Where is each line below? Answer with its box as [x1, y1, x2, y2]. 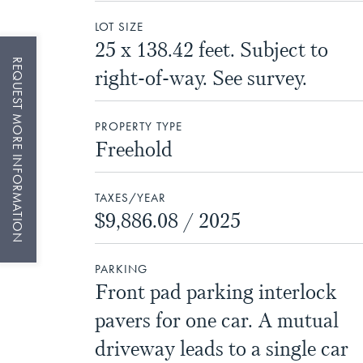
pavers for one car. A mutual [95, 307, 339, 334]
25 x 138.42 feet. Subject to [95, 36, 328, 63]
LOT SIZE [95, 19, 143, 35]
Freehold [95, 136, 173, 163]
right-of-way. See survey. [95, 65, 307, 92]
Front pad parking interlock [95, 279, 337, 305]
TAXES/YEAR [95, 190, 166, 206]
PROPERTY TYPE [95, 119, 182, 135]
